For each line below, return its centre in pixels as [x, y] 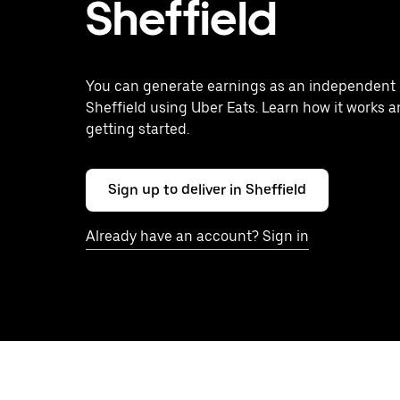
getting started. [137, 129]
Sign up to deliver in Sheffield [207, 190]
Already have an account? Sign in [197, 236]
